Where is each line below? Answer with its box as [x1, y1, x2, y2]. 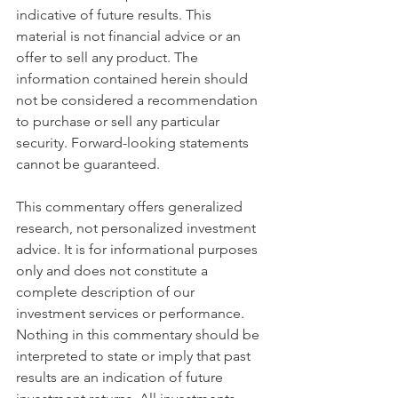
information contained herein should [16, 69, 251, 87]
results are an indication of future [16, 368, 227, 386]
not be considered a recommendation [16, 91, 261, 108]
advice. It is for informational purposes [16, 240, 261, 258]
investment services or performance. [16, 304, 248, 322]
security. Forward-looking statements [16, 133, 252, 151]
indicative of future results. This [16, 5, 215, 23]
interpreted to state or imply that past [16, 346, 254, 364]
